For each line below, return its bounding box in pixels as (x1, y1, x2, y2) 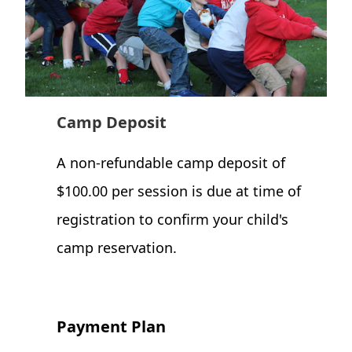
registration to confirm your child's (57, 209, 288, 229)
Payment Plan (57, 316, 166, 338)
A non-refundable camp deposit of (57, 152, 285, 172)
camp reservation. (57, 237, 177, 257)
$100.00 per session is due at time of (57, 181, 301, 200)
